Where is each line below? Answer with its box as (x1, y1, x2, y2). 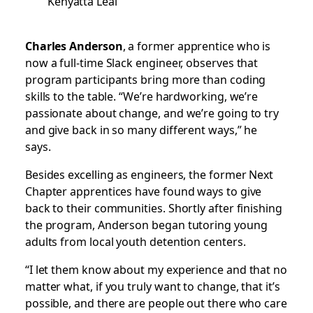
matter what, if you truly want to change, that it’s (24, 277, 280, 294)
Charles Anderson (24, 37, 123, 54)
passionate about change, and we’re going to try (24, 104, 279, 121)
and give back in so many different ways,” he (24, 121, 258, 138)
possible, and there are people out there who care (24, 294, 287, 311)
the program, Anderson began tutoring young (24, 216, 268, 233)
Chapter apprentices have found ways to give (24, 182, 262, 199)
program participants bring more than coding (24, 71, 266, 87)
